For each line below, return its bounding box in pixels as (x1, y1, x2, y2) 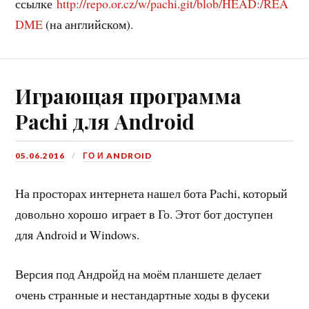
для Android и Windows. (15, 226, 140, 243)
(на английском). (43, 16, 134, 33)
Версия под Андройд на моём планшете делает (15, 265, 262, 282)
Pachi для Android (15, 107, 195, 134)
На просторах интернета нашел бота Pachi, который (15, 184, 288, 201)
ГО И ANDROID (83, 150, 152, 161)
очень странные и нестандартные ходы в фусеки (15, 286, 270, 303)
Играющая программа (15, 81, 242, 109)
